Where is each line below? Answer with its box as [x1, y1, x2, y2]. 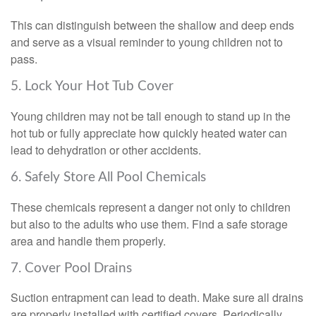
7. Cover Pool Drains [11, 261, 132, 275]
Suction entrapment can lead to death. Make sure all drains [11, 289, 303, 306]
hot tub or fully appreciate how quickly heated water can [11, 124, 287, 141]
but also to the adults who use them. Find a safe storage [11, 215, 288, 232]
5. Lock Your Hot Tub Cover [11, 80, 174, 94]
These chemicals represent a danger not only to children [11, 198, 291, 215]
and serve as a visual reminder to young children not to [11, 34, 283, 51]
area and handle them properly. [11, 232, 166, 249]
